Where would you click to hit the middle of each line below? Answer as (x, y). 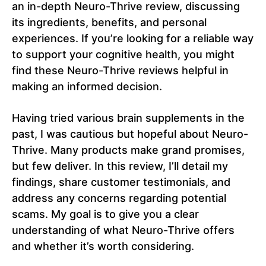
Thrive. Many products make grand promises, (128, 150)
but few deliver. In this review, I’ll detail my (120, 166)
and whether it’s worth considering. (103, 246)
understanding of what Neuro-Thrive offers (123, 230)
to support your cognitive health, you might (123, 55)
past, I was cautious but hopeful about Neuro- (130, 134)
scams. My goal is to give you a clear (105, 214)
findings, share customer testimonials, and (121, 182)
